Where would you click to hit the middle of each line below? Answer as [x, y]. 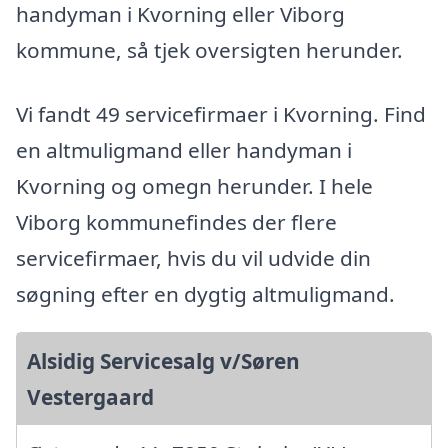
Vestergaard [90, 396]
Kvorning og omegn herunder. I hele [194, 185]
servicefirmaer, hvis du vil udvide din [193, 257]
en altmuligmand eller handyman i [184, 149]
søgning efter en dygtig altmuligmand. [205, 293]
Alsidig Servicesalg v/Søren [163, 360]
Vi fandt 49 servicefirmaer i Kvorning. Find [221, 113]
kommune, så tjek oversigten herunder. [209, 49]
